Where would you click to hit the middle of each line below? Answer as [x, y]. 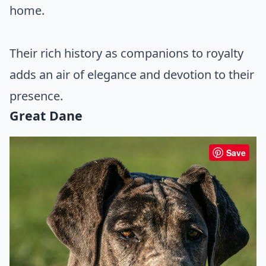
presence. [36, 96]
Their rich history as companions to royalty [126, 53]
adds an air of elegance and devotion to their [132, 74]
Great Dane [46, 115]
